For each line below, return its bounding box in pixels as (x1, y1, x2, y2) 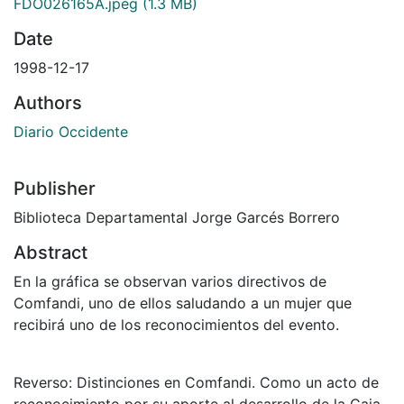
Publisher (14, 177, 96, 199)
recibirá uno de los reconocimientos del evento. (14, 315, 339, 334)
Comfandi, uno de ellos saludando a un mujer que (14, 293, 352, 312)
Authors (14, 91, 82, 114)
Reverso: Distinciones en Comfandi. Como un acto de (14, 372, 379, 391)
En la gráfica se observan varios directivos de (14, 271, 326, 290)
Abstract (14, 241, 87, 263)
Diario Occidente (14, 122, 128, 141)
